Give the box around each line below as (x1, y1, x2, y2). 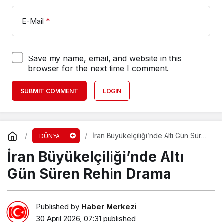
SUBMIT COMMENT (20, 87, 78, 95)
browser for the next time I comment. (28, 63, 169, 73)
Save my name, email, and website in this (28, 53, 182, 63)
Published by (36, 202, 81, 212)
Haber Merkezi (81, 202, 137, 212)
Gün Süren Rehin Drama (7, 165, 171, 182)
